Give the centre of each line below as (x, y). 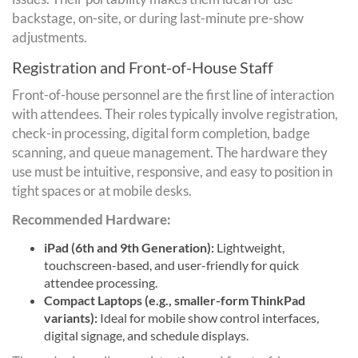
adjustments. (50, 37)
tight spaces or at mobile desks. (102, 190)
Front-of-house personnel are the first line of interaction (173, 94)
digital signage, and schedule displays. (146, 335)
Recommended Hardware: (91, 219)
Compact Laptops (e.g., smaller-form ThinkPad (175, 300)
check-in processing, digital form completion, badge (161, 133)
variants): (71, 317)
